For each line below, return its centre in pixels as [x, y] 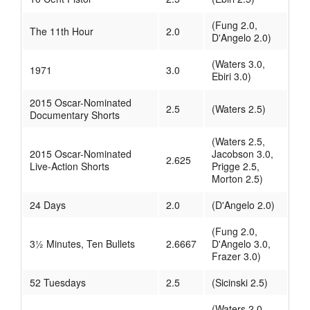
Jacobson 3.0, [243, 154]
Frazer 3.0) [236, 256]
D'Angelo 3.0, [241, 244]
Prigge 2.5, [236, 166]
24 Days [48, 205]
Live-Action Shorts [70, 166]
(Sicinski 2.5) [240, 283]
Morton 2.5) [237, 179]
